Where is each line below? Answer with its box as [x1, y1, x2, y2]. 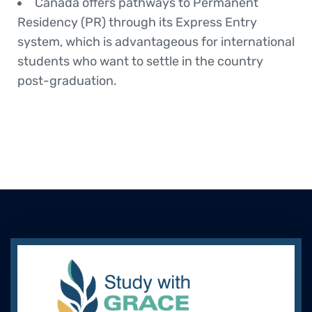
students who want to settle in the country [17, 54, 263, 69]
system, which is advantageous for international [17, 34, 295, 49]
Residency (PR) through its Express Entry [17, 15, 257, 30]
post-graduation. [17, 73, 117, 88]
